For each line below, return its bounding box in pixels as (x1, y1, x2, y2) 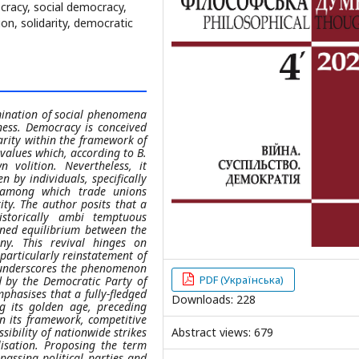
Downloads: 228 (171, 291, 256, 307)
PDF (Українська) (197, 272, 284, 287)
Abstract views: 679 (171, 324, 273, 340)
